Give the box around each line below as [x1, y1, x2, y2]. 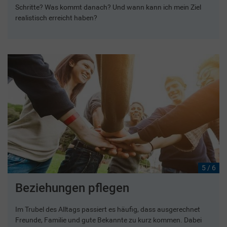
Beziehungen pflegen [15, 180, 129, 195]
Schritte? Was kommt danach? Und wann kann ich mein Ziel [15, 3, 201, 11]
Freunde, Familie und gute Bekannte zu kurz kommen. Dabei [15, 215, 202, 224]
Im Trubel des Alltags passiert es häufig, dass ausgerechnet [15, 205, 200, 213]
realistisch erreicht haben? [15, 13, 97, 22]
